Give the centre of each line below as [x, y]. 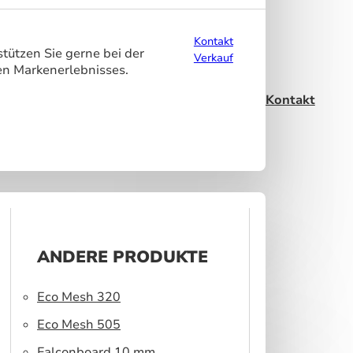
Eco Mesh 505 [79, 324]
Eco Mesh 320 [79, 297]
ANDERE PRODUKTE [123, 256]
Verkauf [213, 58]
